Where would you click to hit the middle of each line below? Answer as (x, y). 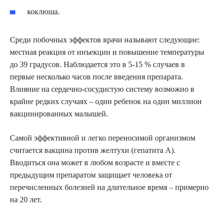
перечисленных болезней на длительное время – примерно (109, 187)
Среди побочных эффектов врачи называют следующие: (105, 40)
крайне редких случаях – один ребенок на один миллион (106, 102)
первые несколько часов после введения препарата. (96, 77)
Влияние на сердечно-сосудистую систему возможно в (102, 89)
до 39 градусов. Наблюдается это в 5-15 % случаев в (97, 65)
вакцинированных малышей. (59, 114)
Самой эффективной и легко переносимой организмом (103, 138)
